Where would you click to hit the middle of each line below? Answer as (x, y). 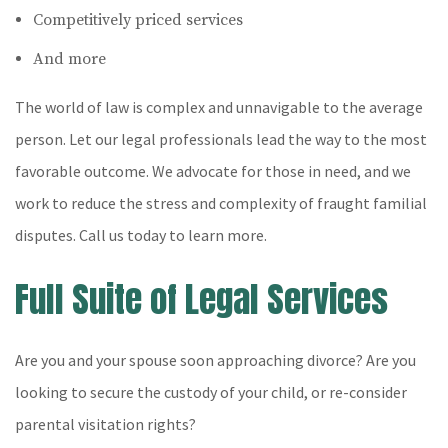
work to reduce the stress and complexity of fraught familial (221, 203)
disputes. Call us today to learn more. (141, 235)
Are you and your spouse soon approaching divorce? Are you (215, 360)
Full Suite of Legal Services (201, 299)
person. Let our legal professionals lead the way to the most (221, 139)
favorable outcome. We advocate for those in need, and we (213, 171)
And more (69, 59)
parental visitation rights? (105, 424)
